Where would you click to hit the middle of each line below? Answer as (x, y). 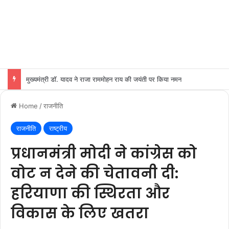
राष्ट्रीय (58, 128)
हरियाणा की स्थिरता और (90, 193)
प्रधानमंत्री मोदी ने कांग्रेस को (104, 154)
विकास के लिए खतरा (80, 213)
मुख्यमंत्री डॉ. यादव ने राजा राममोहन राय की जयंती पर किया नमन (104, 79)
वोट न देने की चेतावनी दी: (95, 174)
